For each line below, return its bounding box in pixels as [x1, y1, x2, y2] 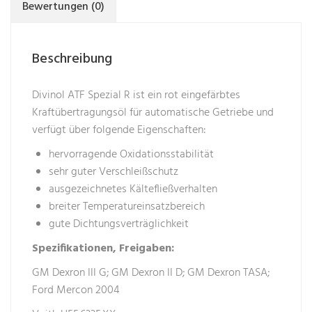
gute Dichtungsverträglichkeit [49, 215, 189, 234]
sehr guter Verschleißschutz [49, 163, 178, 182]
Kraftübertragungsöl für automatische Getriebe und [32, 104, 274, 123]
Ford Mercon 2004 [32, 281, 120, 300]
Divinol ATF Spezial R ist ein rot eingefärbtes [32, 86, 240, 105]
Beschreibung [32, 48, 112, 71]
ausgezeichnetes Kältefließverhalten [49, 180, 217, 199]
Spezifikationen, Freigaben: [32, 240, 177, 258]
